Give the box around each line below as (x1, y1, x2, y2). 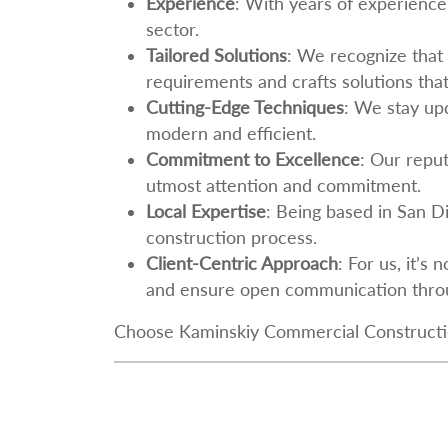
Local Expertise (146, 200, 266, 222)
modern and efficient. (146, 122, 316, 144)
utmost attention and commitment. (146, 174, 421, 196)
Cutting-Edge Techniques (146, 96, 344, 118)
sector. (146, 18, 199, 40)
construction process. (146, 226, 317, 248)
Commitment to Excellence (146, 148, 360, 170)
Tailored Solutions (146, 44, 287, 66)
